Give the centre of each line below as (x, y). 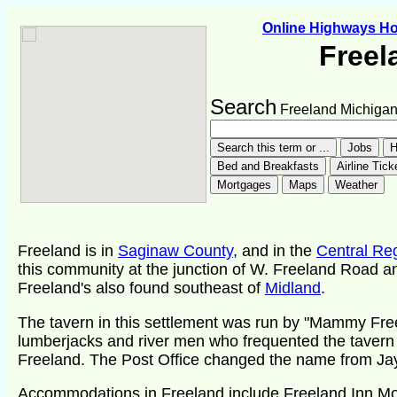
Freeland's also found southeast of (141, 288)
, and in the (275, 251)
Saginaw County (175, 251)
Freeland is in (68, 251)
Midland (293, 288)
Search (243, 107)
